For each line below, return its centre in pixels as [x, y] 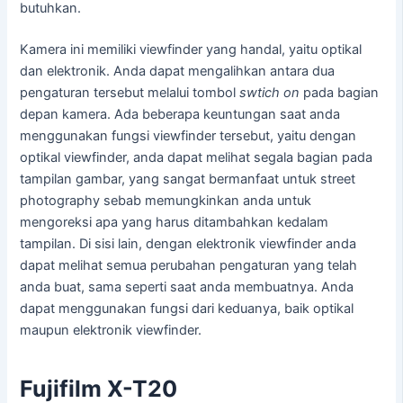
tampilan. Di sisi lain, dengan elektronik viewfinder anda [188, 243]
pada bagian [340, 92]
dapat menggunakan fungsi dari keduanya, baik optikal [187, 308]
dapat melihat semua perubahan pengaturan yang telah [189, 265]
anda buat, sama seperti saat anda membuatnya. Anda [187, 287]
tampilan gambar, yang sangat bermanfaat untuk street [188, 179]
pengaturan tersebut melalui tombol [130, 92]
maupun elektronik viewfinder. [111, 330]
